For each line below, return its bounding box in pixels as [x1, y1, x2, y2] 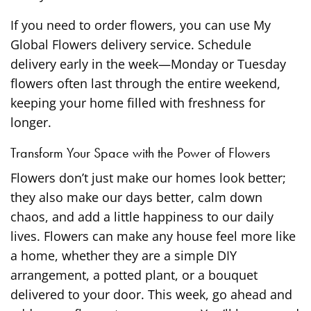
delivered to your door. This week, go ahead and [10, 285, 293, 303]
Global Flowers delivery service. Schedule [10, 35, 252, 53]
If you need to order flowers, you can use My [10, 16, 271, 33]
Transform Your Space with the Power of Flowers [10, 143, 270, 162]
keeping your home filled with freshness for [10, 94, 266, 111]
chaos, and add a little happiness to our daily [10, 208, 274, 225]
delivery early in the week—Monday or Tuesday [10, 55, 287, 72]
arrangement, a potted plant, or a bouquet [10, 266, 258, 283]
